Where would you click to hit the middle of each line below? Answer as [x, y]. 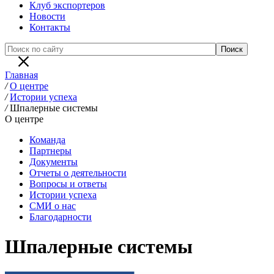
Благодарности [61, 217]
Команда [47, 140]
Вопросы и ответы [68, 184]
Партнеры [50, 151]
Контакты [50, 27]
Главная [21, 75]
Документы [54, 162]
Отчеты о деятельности [78, 173]
